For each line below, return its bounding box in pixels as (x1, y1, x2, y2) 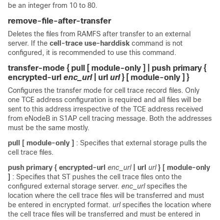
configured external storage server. (8, 182, 121, 190)
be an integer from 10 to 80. (8, 1, 97, 9)
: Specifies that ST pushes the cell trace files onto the (12, 173, 182, 181)
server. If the (8, 39, 50, 47)
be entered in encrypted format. (8, 201, 112, 209)
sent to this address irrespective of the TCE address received (8, 105, 203, 113)
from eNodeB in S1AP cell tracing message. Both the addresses (8, 114, 212, 122)
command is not (132, 39, 183, 47)
